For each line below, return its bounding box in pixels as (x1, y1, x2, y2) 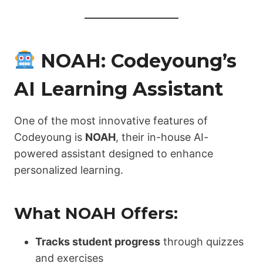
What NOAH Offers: (14, 204, 178, 224)
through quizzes (160, 235, 244, 248)
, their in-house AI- (116, 130, 208, 143)
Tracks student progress (35, 235, 160, 248)
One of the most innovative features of (14, 114, 208, 127)
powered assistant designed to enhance (14, 147, 213, 160)
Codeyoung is (14, 130, 85, 143)
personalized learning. (14, 163, 123, 176)
